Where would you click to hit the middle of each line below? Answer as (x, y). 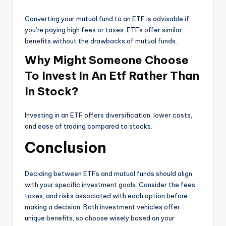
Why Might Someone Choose (107, 60)
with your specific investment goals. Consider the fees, (111, 184)
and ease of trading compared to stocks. (89, 126)
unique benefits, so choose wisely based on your (100, 218)
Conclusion (66, 147)
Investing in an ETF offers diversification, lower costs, (108, 115)
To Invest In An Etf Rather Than (112, 75)
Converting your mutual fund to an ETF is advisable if (107, 18)
